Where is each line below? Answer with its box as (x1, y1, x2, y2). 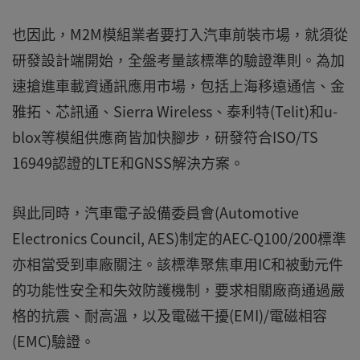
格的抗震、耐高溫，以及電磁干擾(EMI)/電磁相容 (12, 305, 327, 326)
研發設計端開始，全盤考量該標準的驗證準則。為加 (12, 49, 345, 71)
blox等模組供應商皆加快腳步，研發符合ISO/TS (12, 126, 318, 148)
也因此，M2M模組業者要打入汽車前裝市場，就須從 (12, 23, 348, 45)
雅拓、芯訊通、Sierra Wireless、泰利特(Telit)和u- (12, 100, 337, 122)
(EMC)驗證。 (12, 330, 95, 352)
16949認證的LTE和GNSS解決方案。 (12, 152, 244, 174)
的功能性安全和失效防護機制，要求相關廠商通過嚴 (12, 279, 345, 301)
